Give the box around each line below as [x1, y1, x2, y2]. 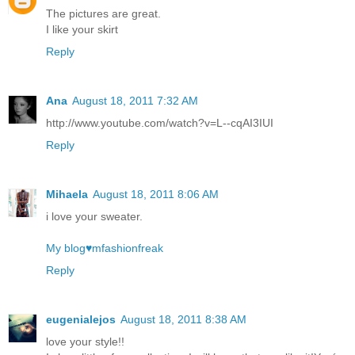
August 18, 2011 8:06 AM [93, 187, 219, 200]
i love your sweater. [46, 209, 143, 223]
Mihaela [46, 187, 88, 200]
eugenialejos [46, 312, 116, 326]
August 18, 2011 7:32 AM [72, 94, 198, 107]
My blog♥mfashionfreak [46, 241, 163, 254]
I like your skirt [46, 22, 118, 36]
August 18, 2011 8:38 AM [120, 312, 246, 326]
